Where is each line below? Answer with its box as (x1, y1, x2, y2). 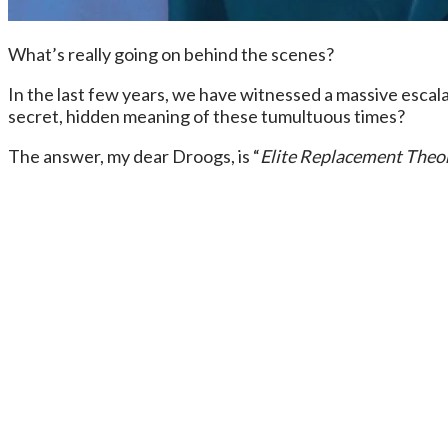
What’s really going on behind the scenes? (8, 43, 334, 65)
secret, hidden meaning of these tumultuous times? (8, 105, 405, 127)
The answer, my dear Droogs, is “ (8, 145, 260, 167)
